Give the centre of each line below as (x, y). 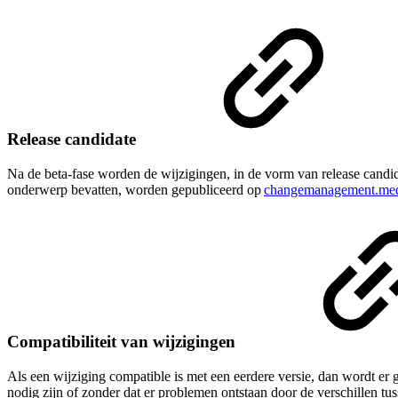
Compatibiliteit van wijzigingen (123, 342)
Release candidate (74, 139)
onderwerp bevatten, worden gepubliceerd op (135, 189)
